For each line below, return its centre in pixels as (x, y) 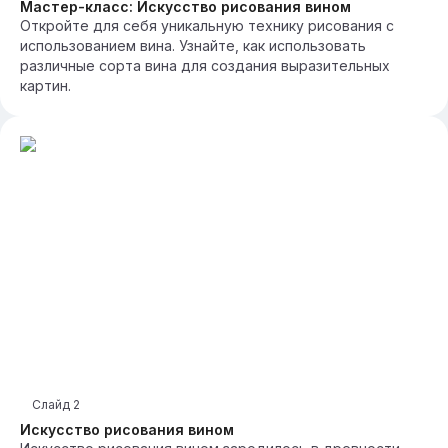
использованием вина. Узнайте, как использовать (193, 45)
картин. (45, 85)
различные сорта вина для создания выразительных (205, 65)
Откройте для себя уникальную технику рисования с (207, 25)
